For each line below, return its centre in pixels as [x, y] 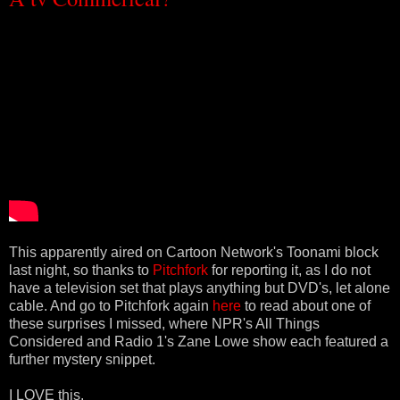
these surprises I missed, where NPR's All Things [164, 323]
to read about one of [306, 305]
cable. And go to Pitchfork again [111, 305]
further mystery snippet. [82, 359]
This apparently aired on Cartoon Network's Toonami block [194, 252]
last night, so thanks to [81, 270]
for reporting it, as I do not [289, 270]
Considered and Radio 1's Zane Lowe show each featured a [199, 341]
